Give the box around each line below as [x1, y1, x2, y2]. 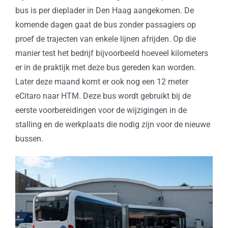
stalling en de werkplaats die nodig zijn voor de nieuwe [15, 120, 210, 130]
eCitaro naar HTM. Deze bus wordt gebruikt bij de [15, 91, 191, 101]
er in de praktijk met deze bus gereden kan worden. [15, 63, 196, 73]
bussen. [15, 134, 43, 144]
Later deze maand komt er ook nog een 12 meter [15, 77, 188, 87]
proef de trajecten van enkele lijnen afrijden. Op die [15, 34, 196, 44]
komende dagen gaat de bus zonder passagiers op [15, 20, 196, 30]
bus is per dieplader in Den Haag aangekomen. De [15, 6, 194, 16]
